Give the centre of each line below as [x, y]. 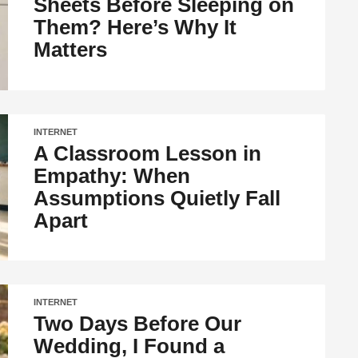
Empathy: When [112, 175]
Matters [71, 50]
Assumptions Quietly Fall [157, 198]
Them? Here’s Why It [135, 28]
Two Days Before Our [138, 323]
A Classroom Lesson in [148, 153]
